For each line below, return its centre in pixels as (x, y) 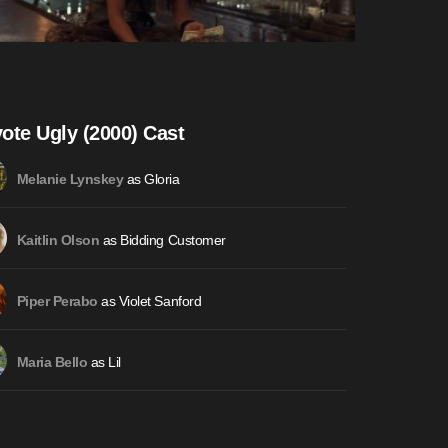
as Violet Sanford (149, 300)
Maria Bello (52, 362)
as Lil (104, 361)
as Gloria (151, 178)
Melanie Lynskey (70, 179)
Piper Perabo (57, 301)
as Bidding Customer (162, 239)
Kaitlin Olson (58, 240)
